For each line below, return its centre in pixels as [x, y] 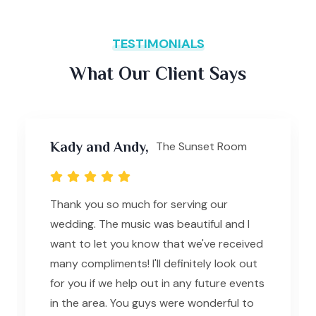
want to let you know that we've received [157, 243]
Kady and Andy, [99, 146]
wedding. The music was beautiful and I [150, 224]
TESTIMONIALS [158, 44]
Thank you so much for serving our [139, 204]
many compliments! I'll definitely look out [154, 263]
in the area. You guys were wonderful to [152, 303]
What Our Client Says [158, 73]
